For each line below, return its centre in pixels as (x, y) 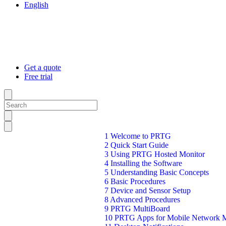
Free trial (38, 76)
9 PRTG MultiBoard (137, 209)
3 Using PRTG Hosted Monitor (155, 154)
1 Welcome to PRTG (138, 136)
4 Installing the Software (143, 163)
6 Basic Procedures (135, 181)
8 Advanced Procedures (142, 200)
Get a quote (43, 67)
